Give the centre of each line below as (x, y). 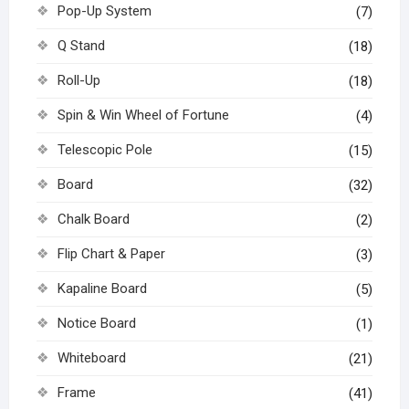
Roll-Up (79, 80)
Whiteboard (91, 357)
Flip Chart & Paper (111, 253)
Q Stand (81, 45)
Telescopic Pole (105, 149)
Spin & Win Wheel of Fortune (143, 115)
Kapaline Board (102, 288)
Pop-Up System (104, 10)
